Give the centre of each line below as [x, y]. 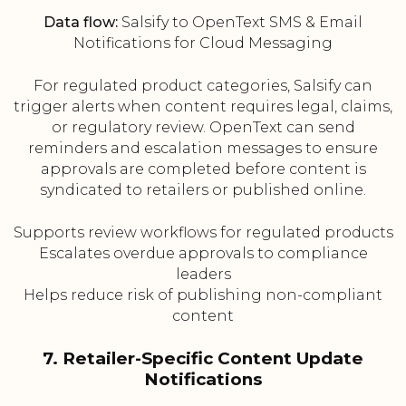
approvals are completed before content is [203, 169]
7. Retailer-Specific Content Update [203, 359]
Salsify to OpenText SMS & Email [240, 23]
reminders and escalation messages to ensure [203, 149]
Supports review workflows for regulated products [203, 233]
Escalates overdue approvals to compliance [203, 254]
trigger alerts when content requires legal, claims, [203, 107]
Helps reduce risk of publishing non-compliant [203, 295]
